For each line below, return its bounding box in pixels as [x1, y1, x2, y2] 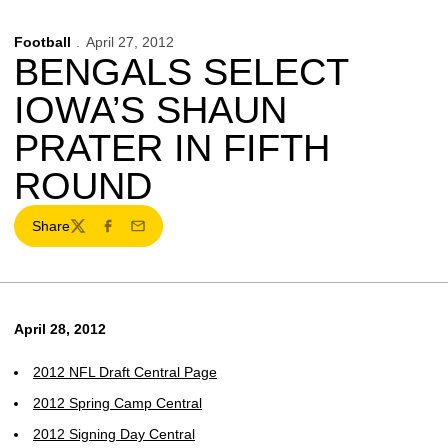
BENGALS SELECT [14, 51, 348, 93]
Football [14, 34, 71, 50]
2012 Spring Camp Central [33, 394, 202, 411]
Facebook [98, 226, 162, 243]
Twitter [68, 226, 111, 243]
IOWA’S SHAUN [14, 89, 287, 131]
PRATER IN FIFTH [14, 127, 330, 169]
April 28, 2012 [14, 321, 106, 337]
